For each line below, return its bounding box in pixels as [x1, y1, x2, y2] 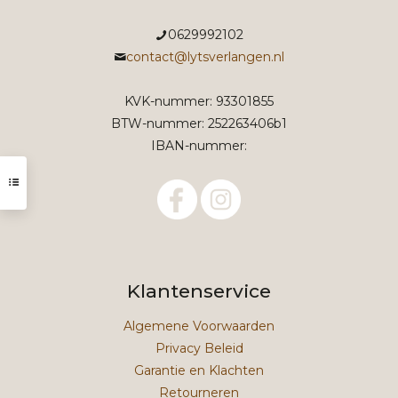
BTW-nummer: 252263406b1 [111, 115, 287, 132]
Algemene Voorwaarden [123, 318, 275, 335]
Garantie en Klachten [134, 362, 264, 379]
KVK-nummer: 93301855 [124, 93, 274, 110]
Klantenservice [127, 280, 271, 303]
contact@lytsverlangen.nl [126, 49, 284, 66]
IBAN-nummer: [151, 138, 247, 155]
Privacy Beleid [155, 340, 243, 357]
